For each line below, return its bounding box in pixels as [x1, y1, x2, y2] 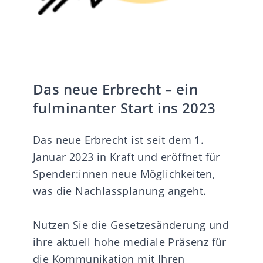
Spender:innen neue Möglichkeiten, [33, 166, 215, 181]
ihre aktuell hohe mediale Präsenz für [33, 234, 227, 249]
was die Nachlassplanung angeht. [33, 183, 207, 198]
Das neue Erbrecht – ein [33, 79, 198, 99]
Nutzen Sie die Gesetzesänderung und [33, 217, 229, 232]
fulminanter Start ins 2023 [33, 97, 216, 117]
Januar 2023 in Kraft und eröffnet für [33, 149, 220, 164]
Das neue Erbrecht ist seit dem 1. [33, 132, 204, 147]
